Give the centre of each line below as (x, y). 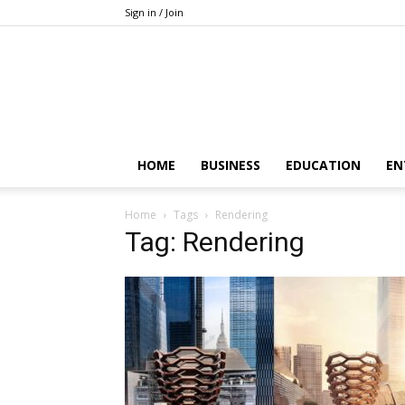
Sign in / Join (154, 12)
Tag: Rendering (215, 242)
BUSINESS (231, 165)
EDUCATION (323, 165)
